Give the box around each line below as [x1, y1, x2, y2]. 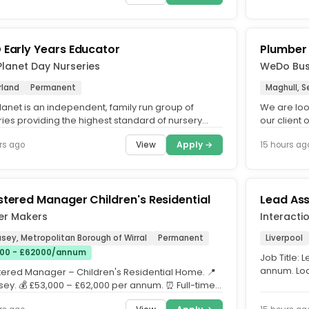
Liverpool [266, 232, 303, 243]
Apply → [177, 139, 212, 150]
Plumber [260, 41, 307, 57]
